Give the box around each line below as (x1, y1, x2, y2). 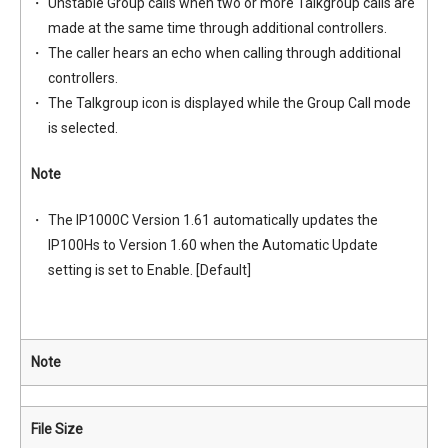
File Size (31, 421, 83, 437)
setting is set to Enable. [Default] (47, 262, 251, 278)
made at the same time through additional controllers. (47, 20, 387, 36)
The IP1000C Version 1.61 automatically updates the (47, 212, 378, 228)
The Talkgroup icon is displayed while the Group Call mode (47, 95, 411, 111)
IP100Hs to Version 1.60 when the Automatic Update (47, 237, 378, 253)
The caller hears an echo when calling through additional (47, 45, 401, 61)
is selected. (47, 120, 118, 136)
